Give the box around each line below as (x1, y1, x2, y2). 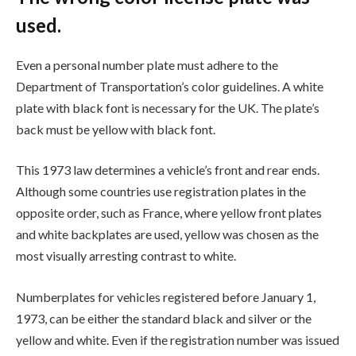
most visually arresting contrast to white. (16, 248, 236, 264)
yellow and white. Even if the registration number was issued (16, 331, 339, 347)
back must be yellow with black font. (16, 121, 215, 137)
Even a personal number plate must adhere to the (16, 56, 278, 72)
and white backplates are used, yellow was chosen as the (16, 226, 319, 242)
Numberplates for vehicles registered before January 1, (16, 288, 315, 304)
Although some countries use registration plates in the (16, 184, 306, 199)
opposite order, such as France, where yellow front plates (16, 205, 322, 221)
